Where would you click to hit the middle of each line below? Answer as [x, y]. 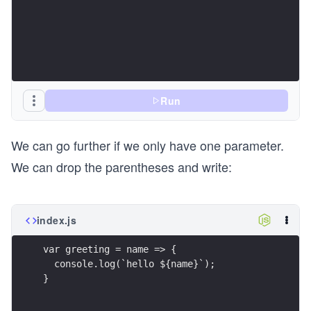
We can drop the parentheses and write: [121, 167]
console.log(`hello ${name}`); [129, 263]
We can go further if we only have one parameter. [148, 145]
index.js [57, 220]
